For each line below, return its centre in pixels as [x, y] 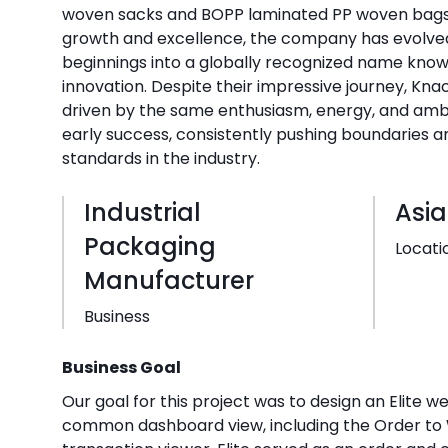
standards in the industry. [161, 158]
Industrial [142, 212]
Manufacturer [169, 280]
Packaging [150, 246]
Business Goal [123, 367]
